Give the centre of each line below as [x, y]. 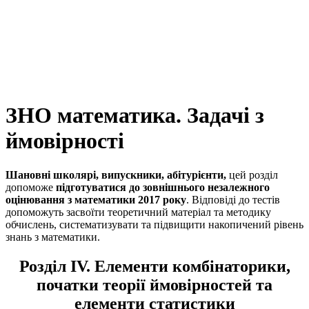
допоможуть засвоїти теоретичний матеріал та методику [138, 212]
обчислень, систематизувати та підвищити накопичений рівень [154, 224]
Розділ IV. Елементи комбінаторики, [154, 266]
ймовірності [65, 141]
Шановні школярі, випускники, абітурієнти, [116, 175]
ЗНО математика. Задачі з [135, 116]
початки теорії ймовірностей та [154, 285]
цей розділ [252, 175]
